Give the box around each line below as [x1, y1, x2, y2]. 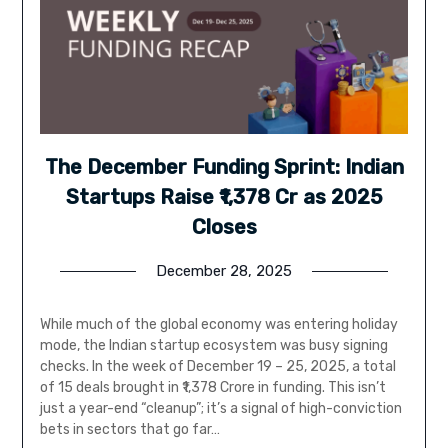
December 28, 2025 [156, 262, 292, 281]
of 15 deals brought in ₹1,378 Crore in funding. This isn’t [39, 379, 386, 397]
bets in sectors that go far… [39, 421, 220, 439]
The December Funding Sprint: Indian [44, 155, 404, 180]
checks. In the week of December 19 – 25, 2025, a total [39, 358, 396, 376]
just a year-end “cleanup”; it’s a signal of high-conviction [39, 400, 402, 418]
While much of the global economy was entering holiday [39, 316, 398, 334]
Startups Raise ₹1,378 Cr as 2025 [65, 185, 383, 210]
